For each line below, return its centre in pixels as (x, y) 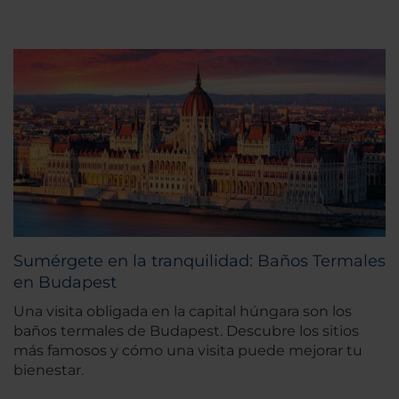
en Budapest (65, 282)
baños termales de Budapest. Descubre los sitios (186, 330)
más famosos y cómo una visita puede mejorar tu (188, 350)
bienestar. (49, 370)
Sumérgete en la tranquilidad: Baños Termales (199, 261)
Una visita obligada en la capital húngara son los (183, 311)
